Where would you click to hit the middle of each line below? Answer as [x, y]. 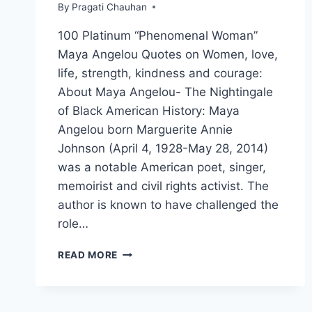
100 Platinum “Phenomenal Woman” [158, 35]
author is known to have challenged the [168, 204]
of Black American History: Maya [149, 110]
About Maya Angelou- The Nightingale [165, 92]
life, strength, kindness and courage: [160, 73]
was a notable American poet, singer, [162, 167]
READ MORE [88, 255]
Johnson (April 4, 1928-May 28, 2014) [163, 148]
